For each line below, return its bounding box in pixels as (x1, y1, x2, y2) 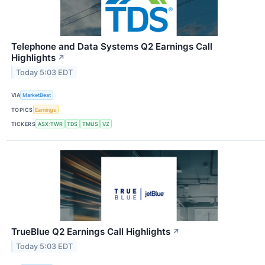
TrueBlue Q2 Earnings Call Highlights (11, 226, 170, 238)
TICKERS (11, 120, 36, 127)
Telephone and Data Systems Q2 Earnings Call (11, 40, 212, 52)
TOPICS (11, 106, 33, 113)
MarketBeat (22, 92, 51, 99)
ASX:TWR (37, 120, 63, 127)
